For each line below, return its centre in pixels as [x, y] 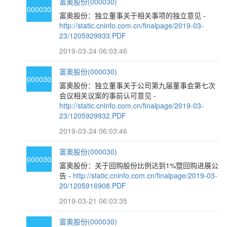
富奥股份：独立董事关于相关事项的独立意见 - [133, 15]
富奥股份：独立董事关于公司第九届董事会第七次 [138, 85]
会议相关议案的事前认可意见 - [108, 95]
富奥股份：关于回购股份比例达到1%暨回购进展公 [139, 165]
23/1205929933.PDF [93, 35]
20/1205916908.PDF [93, 185]
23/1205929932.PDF [93, 116]
